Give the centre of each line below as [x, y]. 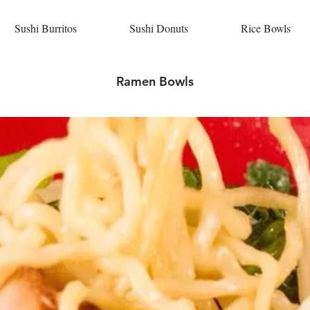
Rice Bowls [265, 28]
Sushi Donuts [159, 28]
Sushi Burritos [46, 28]
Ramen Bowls [155, 81]
